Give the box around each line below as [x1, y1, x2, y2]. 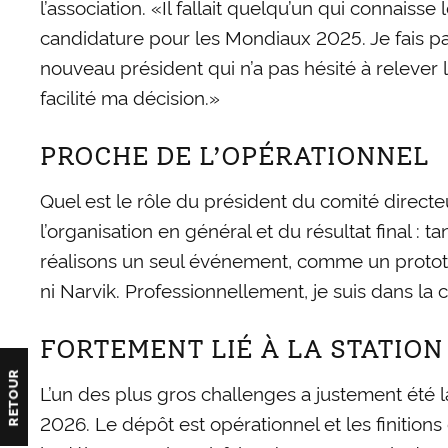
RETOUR [2, 368, 21, 427]
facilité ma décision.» [40, 83, 220, 111]
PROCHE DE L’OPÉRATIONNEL [40, 140, 429, 173]
